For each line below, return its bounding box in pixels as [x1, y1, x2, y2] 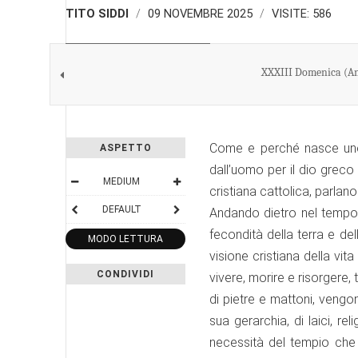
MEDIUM [103, 176, 140, 187]
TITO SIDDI [66, 6, 129, 21]
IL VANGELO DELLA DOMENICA [71, 46, 205, 56]
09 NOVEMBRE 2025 [148, 6, 256, 21]
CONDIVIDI [97, 268, 154, 280]
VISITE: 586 [272, 6, 332, 21]
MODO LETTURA [88, 233, 163, 245]
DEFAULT [101, 204, 141, 215]
